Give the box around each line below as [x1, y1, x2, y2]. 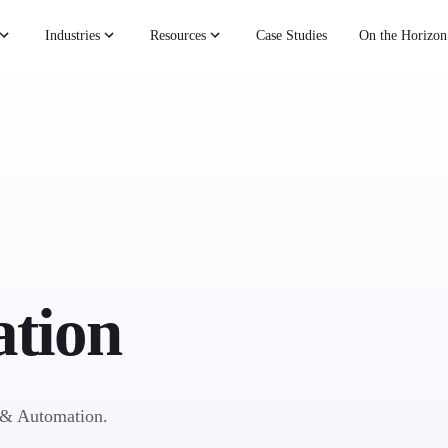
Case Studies [256, 27, 328, 43]
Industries [45, 27, 101, 43]
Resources [150, 27, 207, 43]
